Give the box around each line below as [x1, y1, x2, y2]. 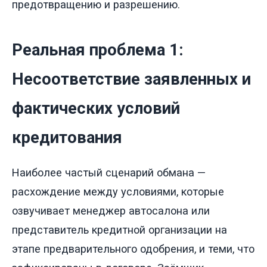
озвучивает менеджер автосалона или [12, 204, 210, 218]
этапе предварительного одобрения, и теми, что [12, 243, 254, 256]
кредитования [12, 128, 122, 147]
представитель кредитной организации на [12, 223, 227, 237]
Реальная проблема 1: [12, 40, 184, 60]
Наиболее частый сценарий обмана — [12, 166, 206, 179]
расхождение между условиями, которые [12, 185, 224, 198]
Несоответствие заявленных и [12, 69, 251, 89]
